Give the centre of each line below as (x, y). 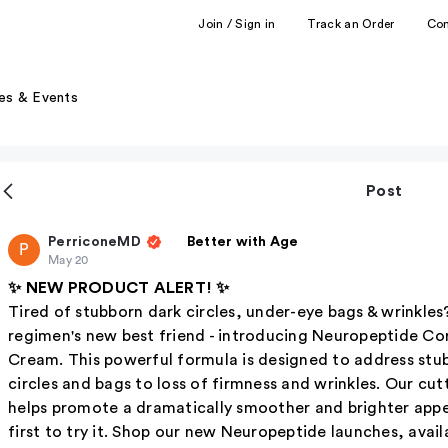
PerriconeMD (94, 242)
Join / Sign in (237, 23)
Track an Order (351, 23)
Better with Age (242, 242)
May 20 (68, 260)
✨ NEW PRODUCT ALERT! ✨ (119, 288)
